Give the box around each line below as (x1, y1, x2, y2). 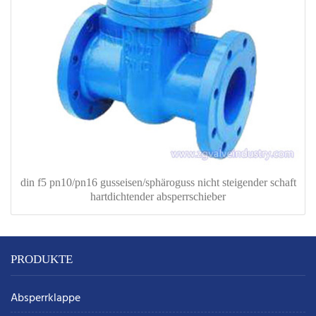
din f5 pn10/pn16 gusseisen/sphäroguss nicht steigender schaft (20, 176, 296, 189)
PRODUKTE (11, 253, 73, 267)
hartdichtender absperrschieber (90, 190, 226, 203)
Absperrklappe (11, 289, 80, 308)
